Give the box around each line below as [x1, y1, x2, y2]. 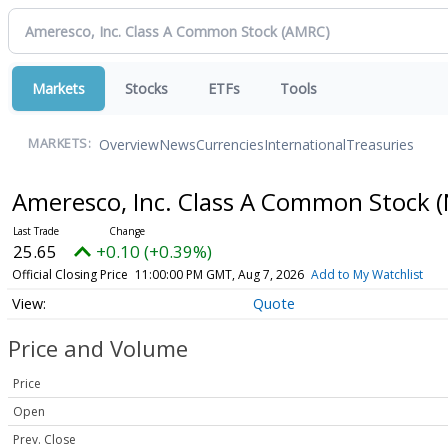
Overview [99, 134, 159, 154]
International [264, 134, 346, 154]
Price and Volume [8, 333, 188, 364]
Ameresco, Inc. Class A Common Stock [11, 185, 436, 218]
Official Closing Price [11, 266, 128, 283]
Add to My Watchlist [310, 266, 423, 283]
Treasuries [346, 134, 414, 154]
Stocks [125, 79, 168, 98]
